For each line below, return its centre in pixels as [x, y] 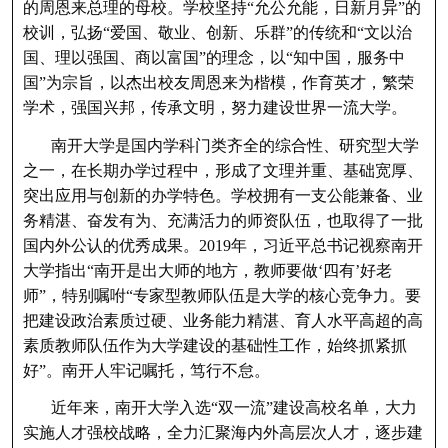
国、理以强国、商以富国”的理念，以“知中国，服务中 [213, 58]
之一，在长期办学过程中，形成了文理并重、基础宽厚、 [222, 170]
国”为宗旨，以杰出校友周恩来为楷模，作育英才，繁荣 [218, 83]
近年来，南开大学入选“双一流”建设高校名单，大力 [233, 408]
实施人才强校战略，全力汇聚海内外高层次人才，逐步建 [222, 433]
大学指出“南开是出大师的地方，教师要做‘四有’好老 [207, 270]
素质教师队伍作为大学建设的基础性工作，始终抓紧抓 [214, 345]
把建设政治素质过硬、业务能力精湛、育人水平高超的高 [222, 320]
